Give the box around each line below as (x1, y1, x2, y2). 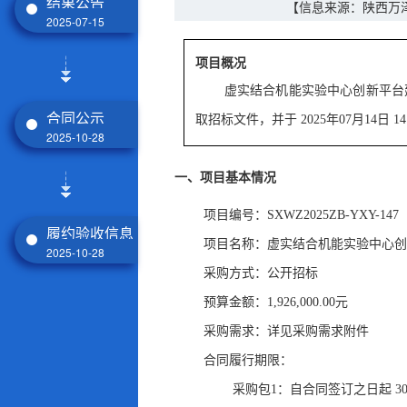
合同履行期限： (203, 353, 293, 367)
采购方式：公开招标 (203, 266, 318, 280)
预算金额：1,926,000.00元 (203, 295, 348, 309)
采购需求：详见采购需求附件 (203, 324, 369, 338)
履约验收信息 (46, 223, 134, 243)
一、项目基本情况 (174, 171, 276, 184)
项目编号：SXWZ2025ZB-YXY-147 (203, 208, 399, 222)
